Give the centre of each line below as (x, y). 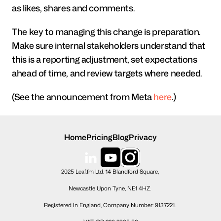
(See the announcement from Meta (83, 96)
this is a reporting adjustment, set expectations (105, 59)
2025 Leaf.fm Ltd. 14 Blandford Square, (110, 171)
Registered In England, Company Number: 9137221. (110, 205)
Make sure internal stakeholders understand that (109, 45)
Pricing (99, 137)
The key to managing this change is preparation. (107, 31)
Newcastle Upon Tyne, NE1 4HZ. (110, 188)
